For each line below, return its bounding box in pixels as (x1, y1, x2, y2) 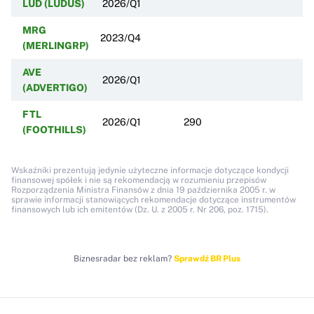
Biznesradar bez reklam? (74, 253, 174, 264)
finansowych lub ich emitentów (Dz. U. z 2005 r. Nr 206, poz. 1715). (11, 204, 268, 214)
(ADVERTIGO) (22, 81, 88, 93)
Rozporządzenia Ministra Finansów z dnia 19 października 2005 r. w (11, 184, 275, 195)
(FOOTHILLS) (22, 123, 86, 135)
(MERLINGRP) (22, 39, 89, 51)
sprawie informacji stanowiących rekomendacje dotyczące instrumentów (11, 194, 296, 205)
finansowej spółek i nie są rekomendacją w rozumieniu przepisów (11, 175, 266, 185)
